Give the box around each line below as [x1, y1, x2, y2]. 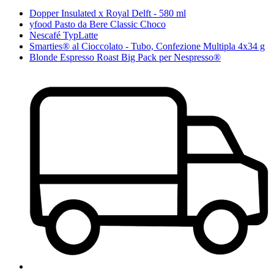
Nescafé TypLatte [29, 30, 98, 41]
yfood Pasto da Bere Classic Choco [29, 19, 166, 30]
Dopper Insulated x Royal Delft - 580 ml [29, 8, 186, 19]
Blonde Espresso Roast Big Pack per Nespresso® [29, 52, 221, 63]
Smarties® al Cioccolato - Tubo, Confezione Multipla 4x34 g [29, 41, 265, 52]
